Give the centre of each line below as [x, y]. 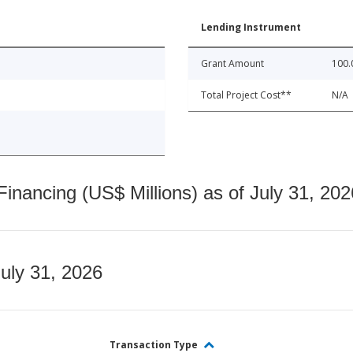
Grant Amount [232, 63]
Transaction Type [155, 344]
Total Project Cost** [246, 95]
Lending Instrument [251, 27]
